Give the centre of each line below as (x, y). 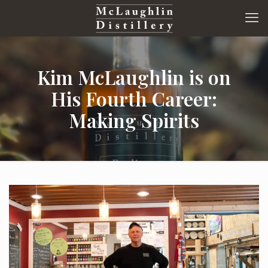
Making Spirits (134, 120)
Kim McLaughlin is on (134, 77)
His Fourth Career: (134, 98)
